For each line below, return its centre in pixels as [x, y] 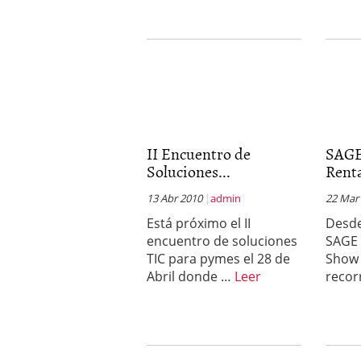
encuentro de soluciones [222, 241]
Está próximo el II [199, 223]
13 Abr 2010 [174, 198]
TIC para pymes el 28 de [218, 259]
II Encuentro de [199, 153]
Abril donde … [191, 276]
